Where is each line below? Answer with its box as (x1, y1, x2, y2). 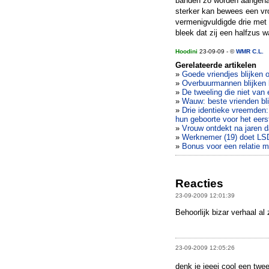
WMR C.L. (236, 48, 264, 55)
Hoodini (175, 48, 198, 55)
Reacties (175, 177, 223, 190)
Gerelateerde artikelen (175, 61, 256, 70)
